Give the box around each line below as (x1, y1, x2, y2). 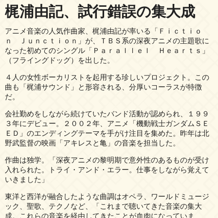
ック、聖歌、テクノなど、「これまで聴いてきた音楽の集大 (5, 201, 202, 210)
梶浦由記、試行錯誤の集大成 (5, 3, 195, 19)
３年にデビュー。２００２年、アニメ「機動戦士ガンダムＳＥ (5, 119, 209, 127)
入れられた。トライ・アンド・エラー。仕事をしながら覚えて (5, 165, 209, 174)
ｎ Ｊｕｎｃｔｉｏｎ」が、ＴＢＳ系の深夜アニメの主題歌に (5, 36, 209, 45)
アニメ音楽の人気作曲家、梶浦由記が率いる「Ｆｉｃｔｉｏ (5, 26, 202, 35)
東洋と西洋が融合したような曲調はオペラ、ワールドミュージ (5, 192, 209, 200)
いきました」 (5, 175, 49, 183)
